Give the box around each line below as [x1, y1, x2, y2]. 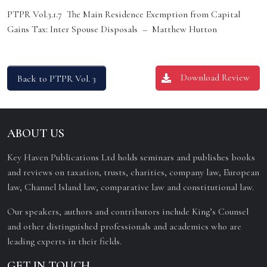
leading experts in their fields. [7, 235, 122, 247]
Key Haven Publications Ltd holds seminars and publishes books [7, 151, 255, 163]
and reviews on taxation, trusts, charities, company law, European [7, 166, 259, 178]
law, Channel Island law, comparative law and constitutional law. [7, 181, 254, 193]
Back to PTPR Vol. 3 [17, 73, 96, 85]
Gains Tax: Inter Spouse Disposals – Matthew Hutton [7, 23, 219, 35]
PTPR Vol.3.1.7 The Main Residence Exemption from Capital [7, 8, 240, 20]
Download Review [181, 72, 250, 83]
